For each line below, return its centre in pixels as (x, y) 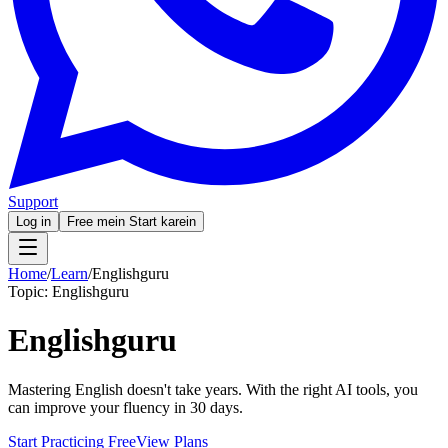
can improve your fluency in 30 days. (125, 407)
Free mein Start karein (131, 221)
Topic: (30, 291)
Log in (33, 221)
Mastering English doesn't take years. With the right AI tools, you (213, 389)
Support (33, 201)
